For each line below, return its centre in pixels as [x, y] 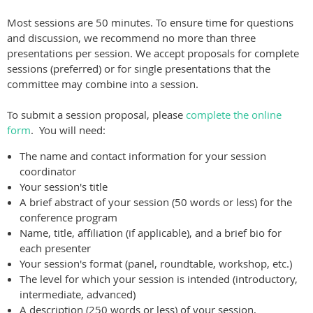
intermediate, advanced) [78, 294]
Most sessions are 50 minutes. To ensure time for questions [150, 23]
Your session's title [64, 187]
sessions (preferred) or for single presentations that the [139, 69]
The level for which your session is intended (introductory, [159, 279]
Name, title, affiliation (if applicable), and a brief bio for [151, 233]
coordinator [48, 172]
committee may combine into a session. [103, 84]
